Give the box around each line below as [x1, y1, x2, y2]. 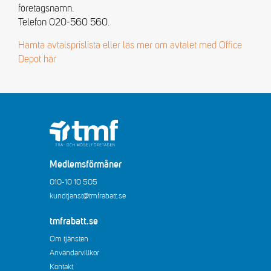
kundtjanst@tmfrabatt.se [49, 192, 126, 201]
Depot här [18, 53, 56, 65]
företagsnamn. [18, 2, 74, 14]
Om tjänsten [49, 234, 88, 243]
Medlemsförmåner [49, 160, 122, 170]
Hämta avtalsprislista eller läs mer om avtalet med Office [18, 39, 242, 51]
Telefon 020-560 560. [18, 16, 109, 28]
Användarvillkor [49, 248, 99, 257]
